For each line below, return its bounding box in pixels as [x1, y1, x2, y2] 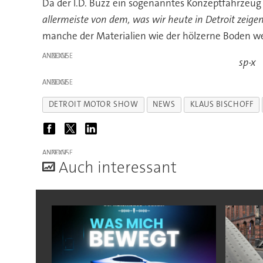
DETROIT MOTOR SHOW [48, 99, 139, 110]
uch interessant [68, 157, 177, 178]
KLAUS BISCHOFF [190, 99, 254, 110]
